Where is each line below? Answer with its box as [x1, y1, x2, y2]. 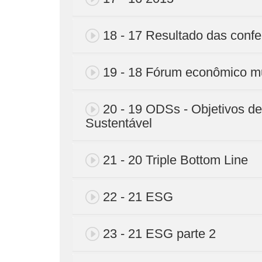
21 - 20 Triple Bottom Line [103, 152, 248, 167]
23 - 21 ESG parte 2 [103, 226, 216, 241]
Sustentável [85, 115, 152, 130]
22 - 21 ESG [103, 189, 173, 204]
